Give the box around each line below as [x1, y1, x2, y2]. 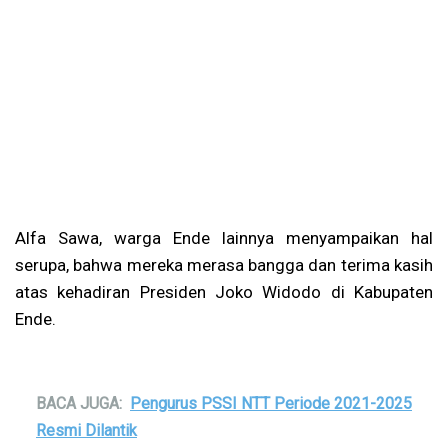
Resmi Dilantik [36, 420, 137, 440]
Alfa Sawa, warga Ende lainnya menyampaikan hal [15, 227, 433, 248]
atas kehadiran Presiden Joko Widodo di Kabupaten [15, 281, 433, 302]
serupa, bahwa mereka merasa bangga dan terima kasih [15, 254, 433, 275]
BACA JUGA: [36, 393, 122, 413]
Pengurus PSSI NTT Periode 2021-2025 [130, 393, 412, 413]
